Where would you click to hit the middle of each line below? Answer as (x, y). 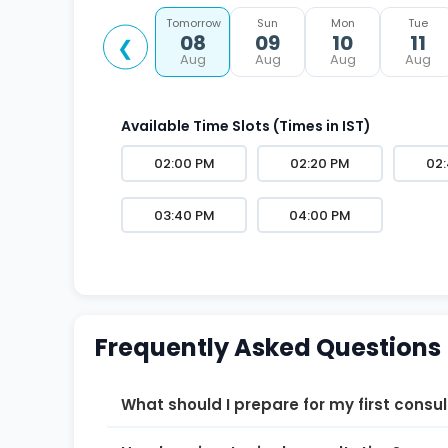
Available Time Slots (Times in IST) (246, 126)
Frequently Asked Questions (267, 347)
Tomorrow (194, 23)
